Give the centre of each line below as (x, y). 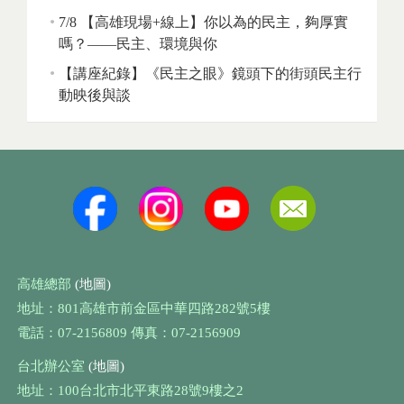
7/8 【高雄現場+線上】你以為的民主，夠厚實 (203, 22)
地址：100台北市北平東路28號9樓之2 (130, 390)
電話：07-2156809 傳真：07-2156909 (129, 333)
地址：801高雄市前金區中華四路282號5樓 (143, 308)
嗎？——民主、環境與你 (138, 44)
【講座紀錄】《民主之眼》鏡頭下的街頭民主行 (210, 73)
